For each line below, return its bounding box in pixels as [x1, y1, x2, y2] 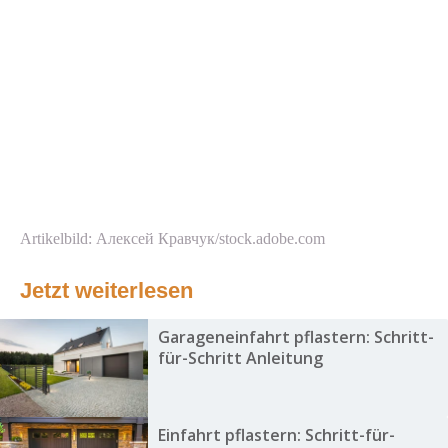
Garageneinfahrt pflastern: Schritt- [157, 326, 434, 349]
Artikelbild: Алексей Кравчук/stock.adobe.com [20, 230, 325, 248]
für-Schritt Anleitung [157, 347, 323, 370]
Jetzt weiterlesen [20, 278, 193, 304]
